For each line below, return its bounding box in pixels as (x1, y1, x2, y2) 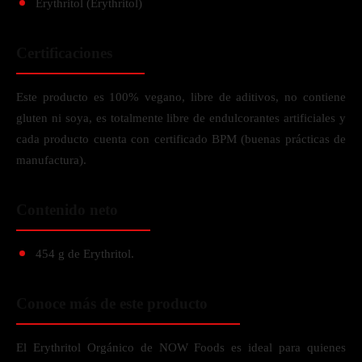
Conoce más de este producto (16, 295, 208, 312)
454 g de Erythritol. (36, 247, 134, 260)
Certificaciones (16, 44, 112, 61)
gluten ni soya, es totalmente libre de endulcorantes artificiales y (16, 112, 346, 124)
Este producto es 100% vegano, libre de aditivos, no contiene (16, 90, 346, 103)
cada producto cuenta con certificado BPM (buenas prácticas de (16, 133, 346, 145)
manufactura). (16, 154, 86, 166)
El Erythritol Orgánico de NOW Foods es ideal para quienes (16, 341, 346, 354)
